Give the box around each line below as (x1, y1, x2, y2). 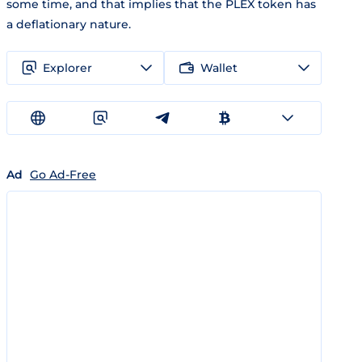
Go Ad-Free (30, 167, 96, 182)
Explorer (43, 60, 92, 75)
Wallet (200, 60, 238, 75)
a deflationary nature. (6, 17, 131, 32)
